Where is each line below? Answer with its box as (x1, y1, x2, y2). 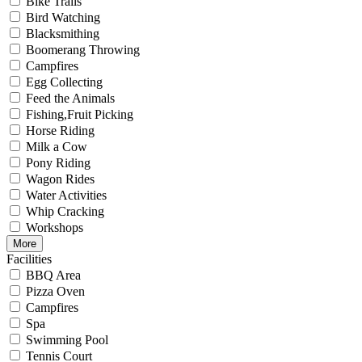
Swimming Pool (26, 333, 108, 347)
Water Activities (26, 188, 107, 202)
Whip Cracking (26, 204, 104, 218)
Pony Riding (26, 156, 90, 170)
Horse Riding (26, 124, 95, 137)
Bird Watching (26, 11, 100, 24)
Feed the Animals (26, 91, 115, 105)
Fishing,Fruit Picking (26, 107, 133, 121)
